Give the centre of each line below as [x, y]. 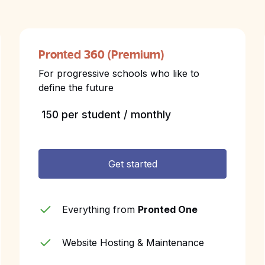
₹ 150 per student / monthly [105, 114]
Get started [132, 164]
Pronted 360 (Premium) [101, 56]
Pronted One [168, 209]
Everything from [100, 209]
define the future [76, 88]
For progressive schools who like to [119, 73]
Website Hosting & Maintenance [133, 243]
